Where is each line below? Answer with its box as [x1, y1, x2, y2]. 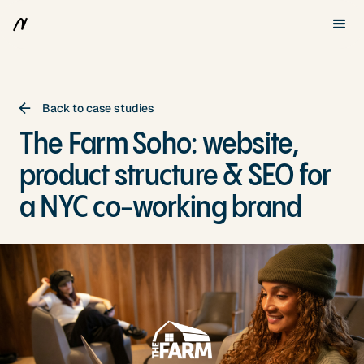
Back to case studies [42, 101, 155, 115]
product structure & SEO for [19, 161, 331, 193]
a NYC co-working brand [19, 193, 302, 224]
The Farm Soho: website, [19, 129, 299, 161]
